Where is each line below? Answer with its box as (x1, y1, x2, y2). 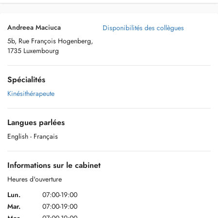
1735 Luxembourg (7, 46, 59, 55)
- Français (30, 131, 58, 141)
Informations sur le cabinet (7, 160, 101, 171)
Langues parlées (7, 117, 65, 128)
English (7, 131, 28, 141)
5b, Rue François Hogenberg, (7, 36, 93, 46)
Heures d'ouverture (7, 174, 62, 184)
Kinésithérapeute (7, 89, 54, 98)
